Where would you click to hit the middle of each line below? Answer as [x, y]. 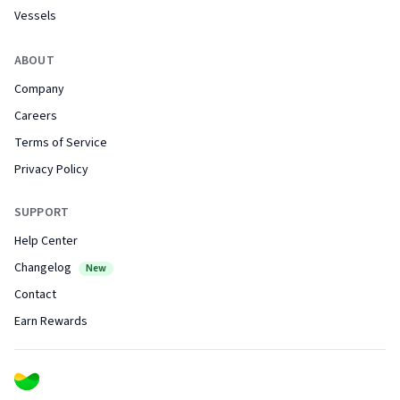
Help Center [46, 242]
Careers [36, 117]
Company [39, 90]
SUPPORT [42, 213]
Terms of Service [61, 143]
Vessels [35, 17]
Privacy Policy [51, 170]
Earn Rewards [51, 322]
